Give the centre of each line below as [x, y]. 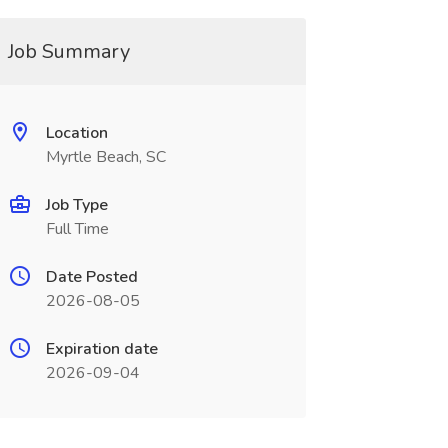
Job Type [76, 205]
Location [76, 133]
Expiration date [101, 349]
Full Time [77, 229]
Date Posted [91, 277]
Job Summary [68, 51]
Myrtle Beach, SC [105, 157]
